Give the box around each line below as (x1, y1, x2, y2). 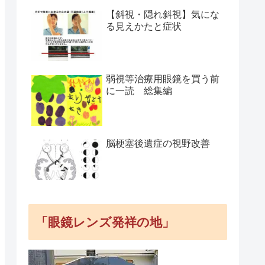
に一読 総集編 (106, 85, 172, 96)
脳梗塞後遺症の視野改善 (106, 138, 210, 148)
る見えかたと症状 (106, 21, 182, 32)
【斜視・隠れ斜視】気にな (106, 9, 219, 20)
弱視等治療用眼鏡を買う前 (106, 73, 219, 84)
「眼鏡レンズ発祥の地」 (35, 215, 174, 229)
